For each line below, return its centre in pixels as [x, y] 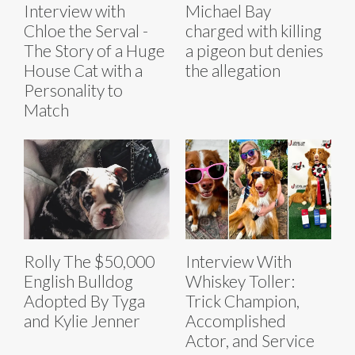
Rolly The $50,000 [89, 261]
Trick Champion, [242, 301]
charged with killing [254, 30]
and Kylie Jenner [82, 321]
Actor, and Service [250, 341]
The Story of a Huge [94, 50]
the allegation [233, 70]
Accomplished [236, 321]
